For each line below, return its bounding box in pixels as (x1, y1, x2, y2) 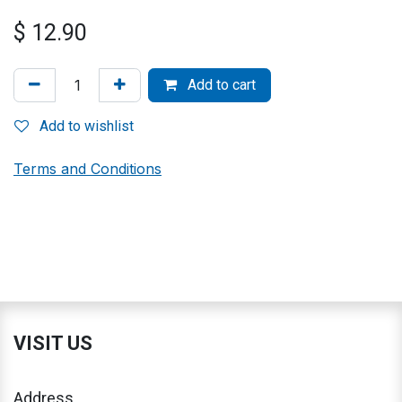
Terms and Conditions (13, 159, 162, 178)
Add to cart (184, 75, 256, 93)
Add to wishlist (39, 117, 134, 135)
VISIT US (13, 331, 92, 354)
